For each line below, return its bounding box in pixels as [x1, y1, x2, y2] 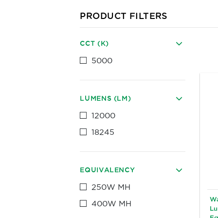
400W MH [91, 199, 132, 208]
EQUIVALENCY [80, 166, 135, 174]
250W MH [91, 182, 131, 191]
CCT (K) [80, 39, 109, 47]
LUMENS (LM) [80, 94, 131, 102]
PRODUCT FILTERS [80, 11, 168, 20]
